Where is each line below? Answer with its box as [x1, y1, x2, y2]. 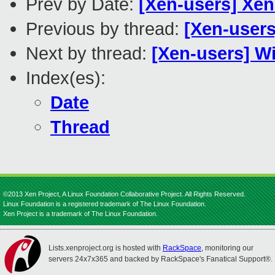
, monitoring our [201, 244, 254, 252]
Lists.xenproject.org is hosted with [48, 244, 163, 252]
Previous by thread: [26, 18, 184, 39]
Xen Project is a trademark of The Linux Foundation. [3, 210, 158, 217]
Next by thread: [26, 43, 152, 64]
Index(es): [26, 68, 106, 88]
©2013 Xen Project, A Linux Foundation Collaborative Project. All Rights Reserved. [3, 190, 246, 198]
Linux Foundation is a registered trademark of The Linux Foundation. [3, 200, 206, 207]
